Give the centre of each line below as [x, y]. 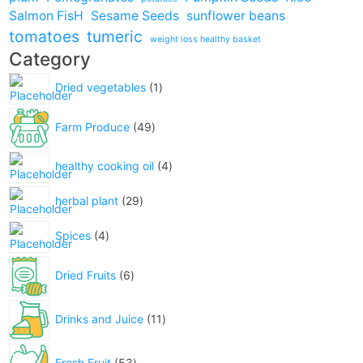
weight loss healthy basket [205, 39]
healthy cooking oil [104, 166]
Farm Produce [92, 126]
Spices [73, 236]
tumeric [114, 36]
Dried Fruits [85, 275]
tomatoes [44, 36]
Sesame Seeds [135, 15]
